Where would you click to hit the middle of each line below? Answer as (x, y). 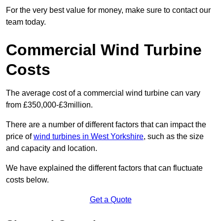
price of (20, 137)
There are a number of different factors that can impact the (106, 125)
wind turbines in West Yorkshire (89, 137)
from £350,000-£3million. (49, 105)
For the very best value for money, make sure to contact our (108, 10)
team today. (26, 22)
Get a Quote (110, 200)
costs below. (27, 180)
